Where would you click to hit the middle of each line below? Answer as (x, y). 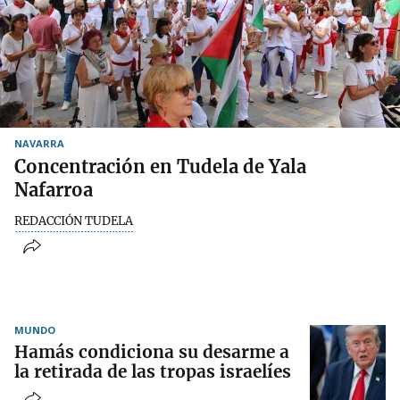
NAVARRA (39, 143)
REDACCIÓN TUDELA (74, 221)
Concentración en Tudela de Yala (160, 166)
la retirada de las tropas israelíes (153, 372)
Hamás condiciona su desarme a (152, 352)
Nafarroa (54, 189)
